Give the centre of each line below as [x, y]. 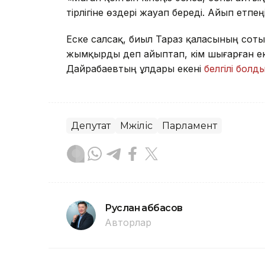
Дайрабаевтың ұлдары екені [135, 69]
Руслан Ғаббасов [144, 208]
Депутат [91, 126]
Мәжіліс [136, 126]
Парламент [190, 126]
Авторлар [128, 223]
